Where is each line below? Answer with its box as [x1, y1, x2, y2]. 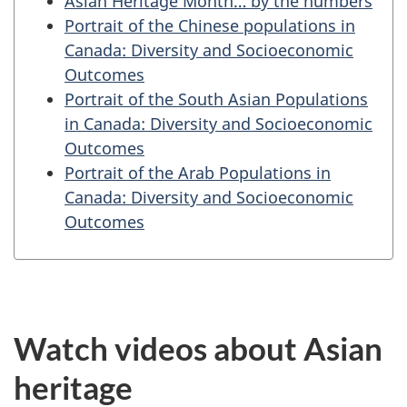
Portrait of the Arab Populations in [65, 162, 331, 184]
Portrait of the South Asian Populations [65, 88, 368, 110]
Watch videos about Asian [14, 328, 382, 367]
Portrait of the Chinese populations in [65, 15, 355, 36]
